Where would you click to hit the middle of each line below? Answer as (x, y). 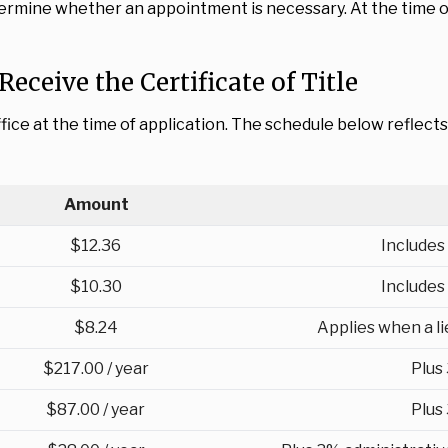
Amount (96, 204)
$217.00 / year (96, 368)
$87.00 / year (96, 409)
